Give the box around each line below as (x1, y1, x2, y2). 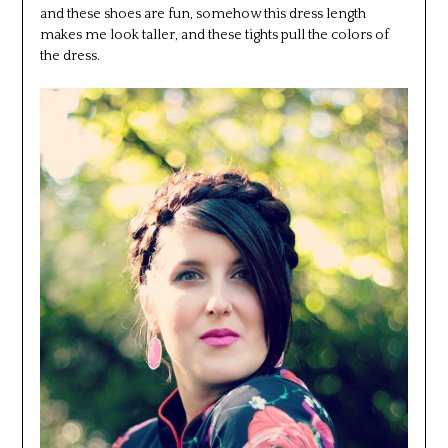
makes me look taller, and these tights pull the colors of (39, 26, 389, 43)
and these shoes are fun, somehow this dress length (39, 5, 366, 22)
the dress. (39, 47, 100, 64)
